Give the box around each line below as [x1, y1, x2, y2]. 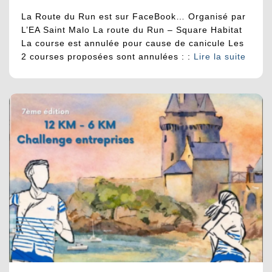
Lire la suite [194, 51, 246, 61]
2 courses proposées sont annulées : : [21, 51, 191, 61]
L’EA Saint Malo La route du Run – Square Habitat [21, 24, 242, 35]
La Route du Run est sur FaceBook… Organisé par [21, 11, 246, 21]
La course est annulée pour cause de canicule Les [21, 38, 244, 48]
